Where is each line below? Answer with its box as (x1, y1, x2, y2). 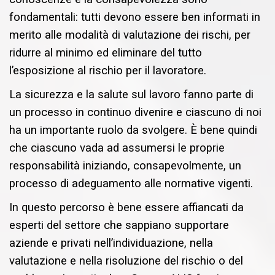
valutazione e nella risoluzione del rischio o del (9, 254, 243, 268)
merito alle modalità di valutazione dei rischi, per (9, 28, 250, 42)
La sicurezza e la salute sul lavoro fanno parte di (9, 88, 254, 102)
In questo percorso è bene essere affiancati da (9, 201, 244, 215)
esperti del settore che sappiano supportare (9, 219, 229, 233)
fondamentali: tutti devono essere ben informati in (9, 10, 260, 25)
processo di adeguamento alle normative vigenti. (9, 177, 253, 191)
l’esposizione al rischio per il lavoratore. (9, 64, 206, 78)
